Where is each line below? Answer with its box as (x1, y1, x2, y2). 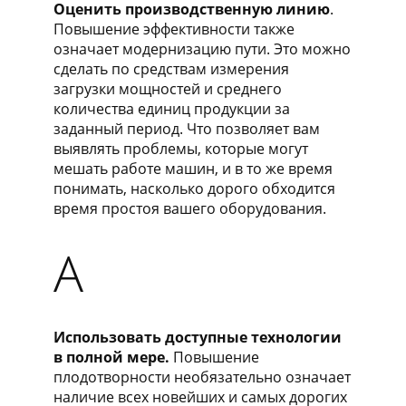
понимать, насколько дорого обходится (53, 178, 335, 198)
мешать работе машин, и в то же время (53, 158, 333, 179)
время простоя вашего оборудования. (53, 198, 326, 218)
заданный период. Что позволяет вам (53, 118, 320, 139)
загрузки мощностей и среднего (53, 78, 282, 99)
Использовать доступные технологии (53, 326, 342, 347)
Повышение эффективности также (53, 18, 295, 39)
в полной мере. (53, 346, 173, 367)
